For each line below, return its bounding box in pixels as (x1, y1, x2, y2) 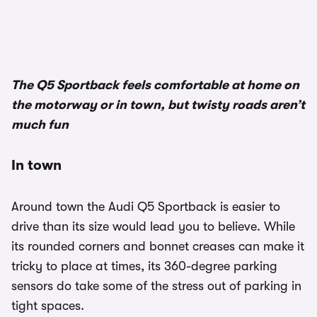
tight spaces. (11, 299, 84, 313)
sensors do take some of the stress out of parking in (11, 279, 301, 293)
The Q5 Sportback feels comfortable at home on (11, 78, 299, 92)
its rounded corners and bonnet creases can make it (11, 239, 304, 253)
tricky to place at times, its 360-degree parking (11, 259, 277, 273)
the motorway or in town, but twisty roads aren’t (11, 98, 305, 112)
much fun (11, 117, 69, 132)
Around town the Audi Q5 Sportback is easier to (11, 200, 280, 214)
